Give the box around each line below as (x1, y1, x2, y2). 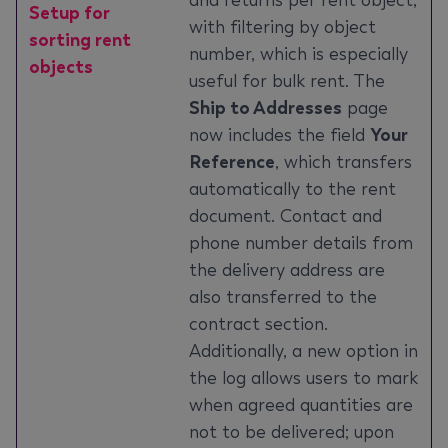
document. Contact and (189, 205, 382, 227)
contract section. (189, 313, 328, 335)
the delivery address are (189, 259, 385, 281)
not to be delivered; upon (189, 421, 394, 443)
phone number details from (189, 232, 413, 254)
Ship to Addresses (189, 97, 342, 119)
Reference (189, 151, 275, 173)
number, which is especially (189, 43, 408, 65)
